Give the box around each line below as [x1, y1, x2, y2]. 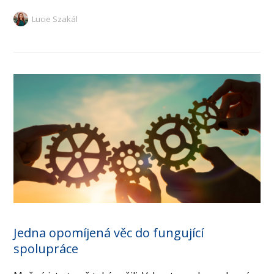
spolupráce [13, 240, 79, 257]
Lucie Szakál [32, 13, 78, 24]
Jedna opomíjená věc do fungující [13, 224, 204, 241]
